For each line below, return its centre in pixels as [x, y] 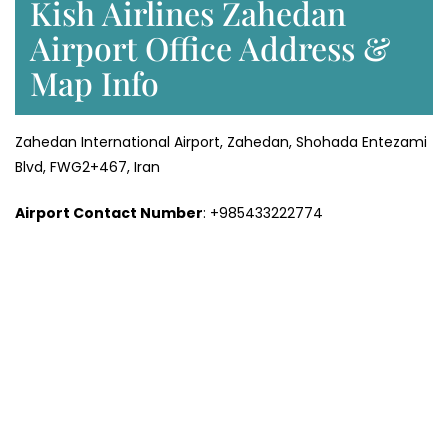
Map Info [94, 83]
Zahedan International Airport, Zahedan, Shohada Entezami [221, 142]
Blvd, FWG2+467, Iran [87, 167]
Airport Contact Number [109, 213]
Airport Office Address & [210, 48]
